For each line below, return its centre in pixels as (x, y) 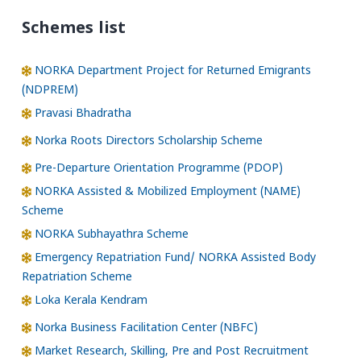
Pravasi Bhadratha (82, 114)
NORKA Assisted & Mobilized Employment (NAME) (166, 193)
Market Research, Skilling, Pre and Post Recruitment (170, 352)
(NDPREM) (50, 91)
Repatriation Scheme (77, 278)
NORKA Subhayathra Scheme (110, 235)
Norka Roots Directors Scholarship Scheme (147, 142)
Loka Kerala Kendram (90, 301)
